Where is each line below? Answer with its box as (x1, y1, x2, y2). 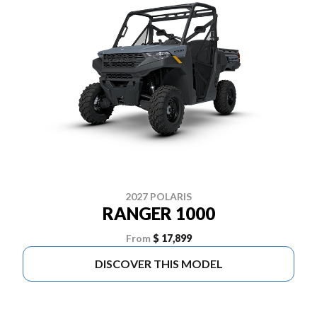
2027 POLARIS (125, 190, 192, 202)
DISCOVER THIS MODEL (94, 257, 223, 270)
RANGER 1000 (102, 203, 215, 224)
